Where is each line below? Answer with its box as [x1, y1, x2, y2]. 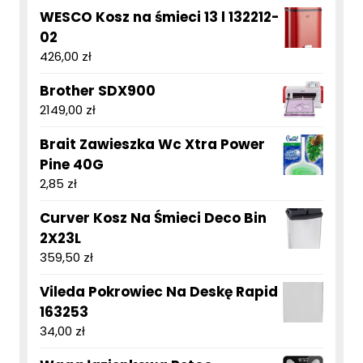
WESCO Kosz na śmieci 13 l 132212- [40, 7, 280, 28]
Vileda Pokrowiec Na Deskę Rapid [40, 282, 278, 302]
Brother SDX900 [40, 81, 156, 101]
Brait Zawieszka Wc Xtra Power [40, 135, 265, 155]
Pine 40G [40, 155, 104, 175]
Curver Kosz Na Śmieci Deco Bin [40, 208, 267, 228]
